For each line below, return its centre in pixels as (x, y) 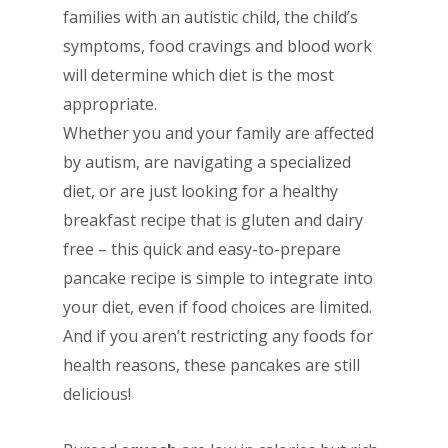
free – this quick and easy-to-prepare (201, 249)
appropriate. (109, 104)
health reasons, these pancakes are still (211, 365)
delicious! (96, 394)
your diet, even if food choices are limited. (217, 307)
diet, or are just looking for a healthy (200, 191)
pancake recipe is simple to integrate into (217, 278)
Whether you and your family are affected (218, 133)
